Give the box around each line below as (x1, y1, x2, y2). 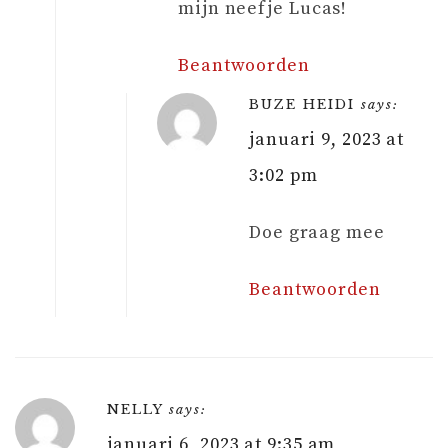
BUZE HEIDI (249, 95, 355, 113)
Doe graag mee (249, 220, 385, 244)
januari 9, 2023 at (249, 127, 405, 151)
